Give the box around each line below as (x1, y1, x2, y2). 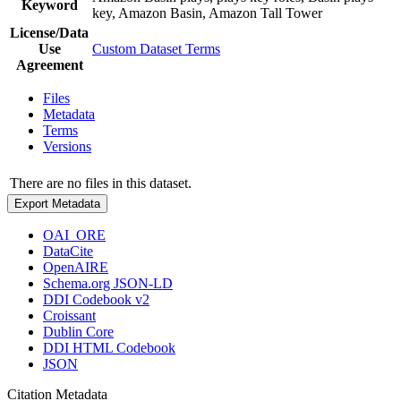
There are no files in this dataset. (10, 175, 192, 191)
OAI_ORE (43, 226, 106, 243)
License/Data (10, 24, 89, 40)
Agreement (15, 56, 83, 73)
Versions (43, 138, 91, 154)
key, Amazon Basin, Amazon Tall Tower (92, 4, 322, 21)
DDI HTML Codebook (43, 339, 175, 355)
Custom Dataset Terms (92, 40, 220, 56)
